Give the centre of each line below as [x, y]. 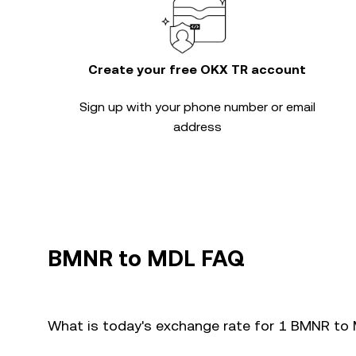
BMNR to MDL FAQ [146, 258]
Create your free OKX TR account [197, 70]
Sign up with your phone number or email [197, 107]
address [197, 127]
